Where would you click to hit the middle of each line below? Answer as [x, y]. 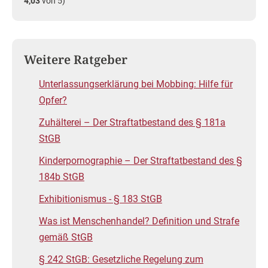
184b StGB [62, 177]
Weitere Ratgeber [76, 60]
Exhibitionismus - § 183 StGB [100, 199]
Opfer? [53, 100]
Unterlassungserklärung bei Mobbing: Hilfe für [136, 84]
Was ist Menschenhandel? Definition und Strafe [139, 221]
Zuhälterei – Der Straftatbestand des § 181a [132, 122]
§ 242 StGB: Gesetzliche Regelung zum [121, 259]
